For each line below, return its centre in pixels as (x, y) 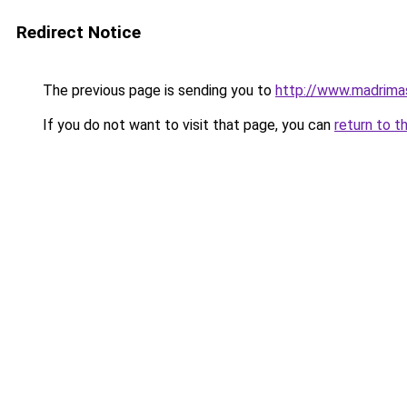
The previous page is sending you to (157, 90)
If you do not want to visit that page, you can (187, 125)
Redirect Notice (79, 32)
